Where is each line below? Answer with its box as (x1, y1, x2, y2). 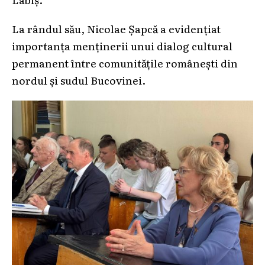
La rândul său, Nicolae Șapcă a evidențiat (12, 21, 221, 37)
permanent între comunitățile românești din (12, 55, 238, 71)
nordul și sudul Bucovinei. (12, 72, 146, 88)
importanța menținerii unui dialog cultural (12, 38, 232, 54)
